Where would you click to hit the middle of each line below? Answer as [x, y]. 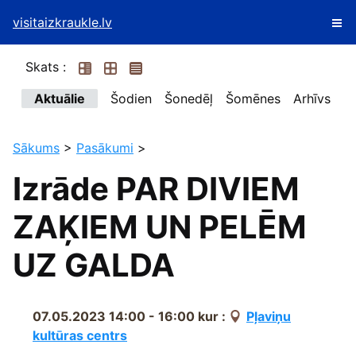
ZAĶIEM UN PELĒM [160, 227]
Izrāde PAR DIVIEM [156, 189]
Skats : [46, 67]
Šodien [131, 99]
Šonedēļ [189, 99]
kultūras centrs [80, 335]
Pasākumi [105, 148]
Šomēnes [253, 99]
